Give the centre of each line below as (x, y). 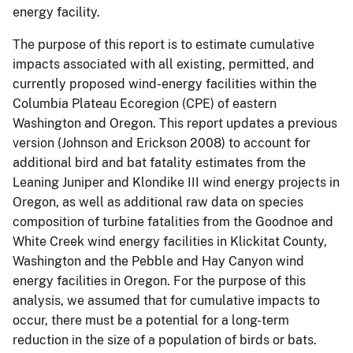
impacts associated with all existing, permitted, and (163, 65)
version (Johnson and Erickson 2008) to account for (162, 143)
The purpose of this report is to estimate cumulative (163, 45)
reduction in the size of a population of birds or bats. (165, 340)
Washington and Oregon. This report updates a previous (175, 124)
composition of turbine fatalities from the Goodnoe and (173, 222)
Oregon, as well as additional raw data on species (158, 203)
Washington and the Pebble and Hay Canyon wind (158, 262)
